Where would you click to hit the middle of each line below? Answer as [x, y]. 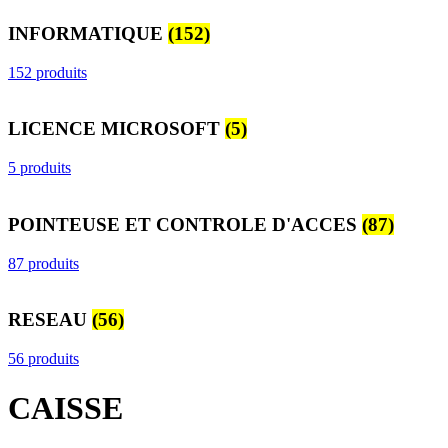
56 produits [43, 359]
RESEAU [50, 320]
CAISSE [65, 407]
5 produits [39, 168]
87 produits [43, 263]
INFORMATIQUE [88, 34]
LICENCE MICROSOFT [116, 129]
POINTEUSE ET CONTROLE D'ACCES [185, 224]
